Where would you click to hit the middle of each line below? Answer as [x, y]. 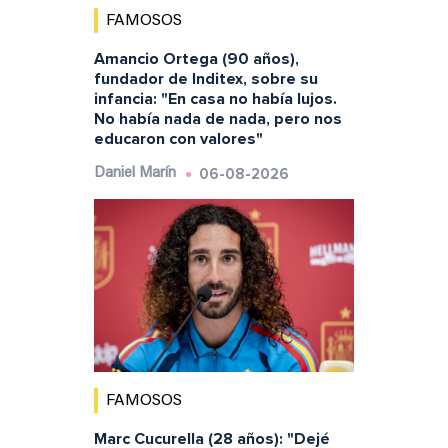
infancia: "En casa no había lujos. [215, 98]
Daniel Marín [134, 173]
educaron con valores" [178, 138]
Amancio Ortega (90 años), [196, 58]
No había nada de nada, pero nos [217, 118]
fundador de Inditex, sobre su [205, 78]
